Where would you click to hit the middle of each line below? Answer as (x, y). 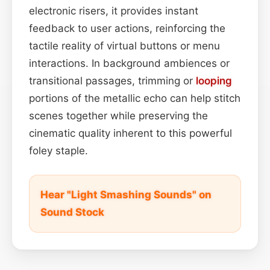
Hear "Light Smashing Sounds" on (126, 194)
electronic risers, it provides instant (114, 11)
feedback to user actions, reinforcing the (127, 28)
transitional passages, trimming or (112, 80)
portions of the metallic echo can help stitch (135, 98)
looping (214, 80)
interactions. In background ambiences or (129, 63)
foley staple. (58, 150)
